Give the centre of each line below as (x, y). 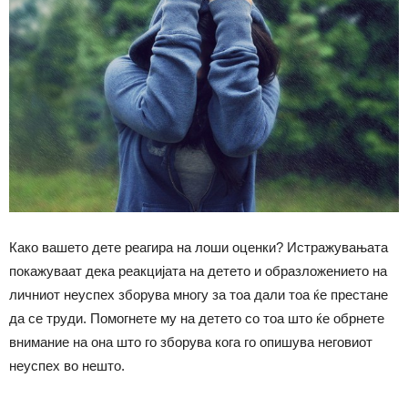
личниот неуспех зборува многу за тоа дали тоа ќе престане (199, 294)
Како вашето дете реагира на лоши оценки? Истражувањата (199, 247)
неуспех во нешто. (67, 365)
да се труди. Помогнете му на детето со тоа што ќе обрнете (197, 318)
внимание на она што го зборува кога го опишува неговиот (191, 342)
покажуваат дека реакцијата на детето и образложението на (198, 270)
